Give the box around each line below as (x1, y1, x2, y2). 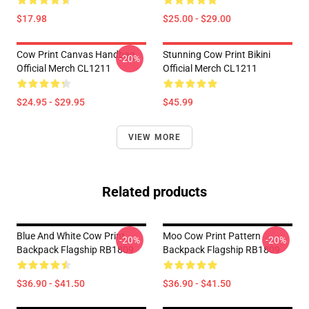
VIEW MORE (128, 132, 181, 142)
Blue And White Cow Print (17, 230, 125, 241)
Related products (102, 183, 207, 200)
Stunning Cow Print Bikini (163, 49, 270, 60)
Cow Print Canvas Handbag (17, 49, 135, 60)
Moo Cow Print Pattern (163, 230, 261, 241)
